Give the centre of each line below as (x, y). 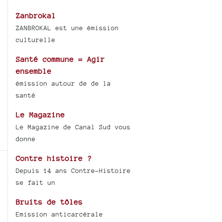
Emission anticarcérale (60, 214)
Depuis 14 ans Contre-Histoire (74, 170)
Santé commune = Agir (61, 59)
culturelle (36, 40)
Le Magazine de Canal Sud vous (74, 127)
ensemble (34, 71)
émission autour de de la (64, 83)
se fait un (36, 182)
